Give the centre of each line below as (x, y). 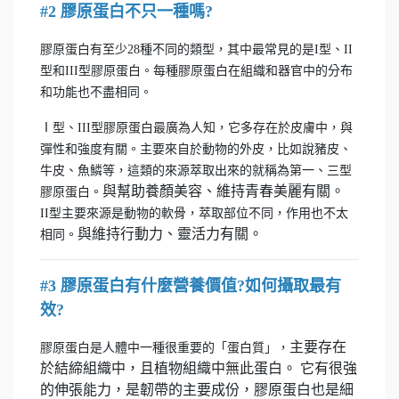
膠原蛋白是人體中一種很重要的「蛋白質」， (165, 348)
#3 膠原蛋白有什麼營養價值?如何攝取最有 (191, 286)
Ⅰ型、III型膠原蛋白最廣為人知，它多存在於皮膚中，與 (196, 128)
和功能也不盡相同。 (96, 93)
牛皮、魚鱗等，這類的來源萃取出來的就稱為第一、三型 (196, 171)
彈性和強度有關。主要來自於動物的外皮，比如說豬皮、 (196, 150)
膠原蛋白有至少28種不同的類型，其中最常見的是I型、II (196, 50)
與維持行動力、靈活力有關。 (170, 234)
